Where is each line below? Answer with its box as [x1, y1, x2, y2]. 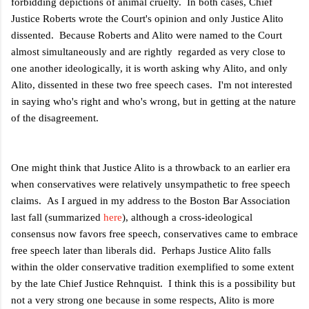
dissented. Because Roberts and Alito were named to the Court [11, 29, 282, 41]
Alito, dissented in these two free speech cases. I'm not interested [11, 79, 292, 90]
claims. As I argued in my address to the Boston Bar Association [11, 195, 290, 206]
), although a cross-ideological [122, 211, 252, 223]
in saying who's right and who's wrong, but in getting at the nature [11, 95, 296, 107]
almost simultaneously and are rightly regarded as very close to [11, 46, 286, 57]
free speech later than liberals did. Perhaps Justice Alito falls [11, 244, 271, 256]
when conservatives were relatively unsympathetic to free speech [11, 178, 290, 190]
